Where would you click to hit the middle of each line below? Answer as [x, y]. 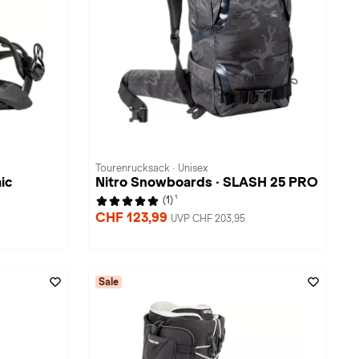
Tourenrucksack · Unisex [151, 168]
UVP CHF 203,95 [208, 219]
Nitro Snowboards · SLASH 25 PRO [207, 182]
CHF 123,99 [133, 218]
